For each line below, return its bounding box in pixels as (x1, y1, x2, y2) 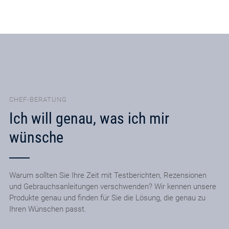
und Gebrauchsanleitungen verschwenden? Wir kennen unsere (9, 182, 216, 192)
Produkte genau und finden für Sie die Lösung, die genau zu (9, 193, 205, 203)
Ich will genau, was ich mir (9, 109, 169, 128)
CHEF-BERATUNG (9, 95, 67, 103)
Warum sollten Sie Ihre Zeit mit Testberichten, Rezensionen (9, 171, 207, 180)
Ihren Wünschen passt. (9, 204, 86, 214)
